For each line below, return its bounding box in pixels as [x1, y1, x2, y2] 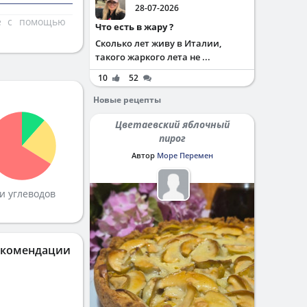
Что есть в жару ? [101, 21, 173, 33]
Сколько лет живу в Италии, [95, 37, 221, 49]
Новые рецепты [93, 94, 161, 106]
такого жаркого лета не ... [95, 51, 210, 63]
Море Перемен [156, 150, 213, 160]
